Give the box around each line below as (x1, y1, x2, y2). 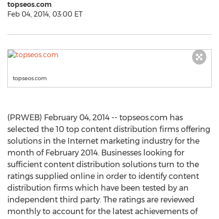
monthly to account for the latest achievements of (7, 207, 197, 216)
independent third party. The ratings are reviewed (7, 195, 195, 204)
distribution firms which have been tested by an (7, 183, 189, 193)
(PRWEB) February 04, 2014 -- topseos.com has (7, 113, 183, 122)
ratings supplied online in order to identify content (7, 172, 199, 181)
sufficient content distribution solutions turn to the (7, 160, 199, 169)
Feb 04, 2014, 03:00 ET (7, 10, 83, 19)
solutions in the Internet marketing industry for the (7, 136, 199, 146)
